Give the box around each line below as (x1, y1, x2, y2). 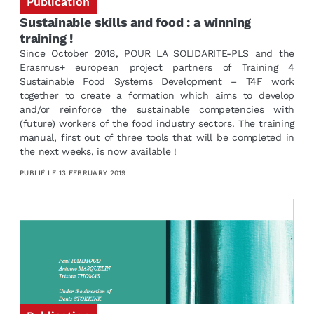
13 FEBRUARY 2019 (58, 169, 126, 177)
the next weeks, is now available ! (19, 145, 180, 157)
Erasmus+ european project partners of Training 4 (19, 61, 295, 73)
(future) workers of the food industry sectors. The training (19, 117, 295, 129)
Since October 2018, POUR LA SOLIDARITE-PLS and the (19, 47, 295, 59)
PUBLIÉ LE (19, 169, 59, 177)
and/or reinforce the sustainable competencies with (19, 103, 295, 115)
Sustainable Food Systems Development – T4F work (19, 75, 295, 87)
